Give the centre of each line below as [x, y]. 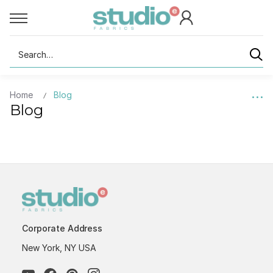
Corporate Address [62, 228]
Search [24, 49]
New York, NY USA [59, 247]
